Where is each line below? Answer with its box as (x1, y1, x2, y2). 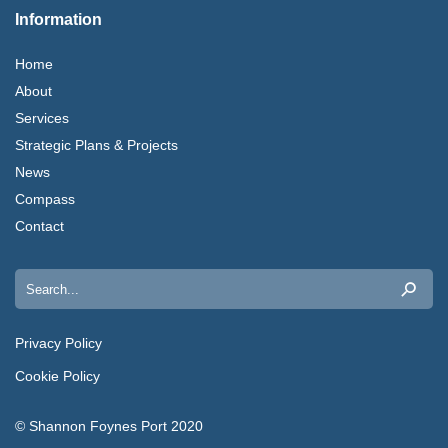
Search (14, 271, 59, 288)
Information (15, 11, 102, 29)
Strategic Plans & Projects (15, 137, 178, 154)
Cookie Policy (15, 368, 100, 385)
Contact (15, 218, 64, 235)
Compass (15, 191, 75, 208)
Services (15, 110, 69, 127)
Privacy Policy (15, 335, 102, 352)
